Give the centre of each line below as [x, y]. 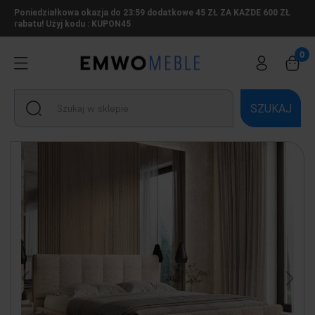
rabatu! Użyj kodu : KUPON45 [72, 24]
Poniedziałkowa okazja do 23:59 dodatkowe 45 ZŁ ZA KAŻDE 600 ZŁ [152, 13]
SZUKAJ [271, 108]
